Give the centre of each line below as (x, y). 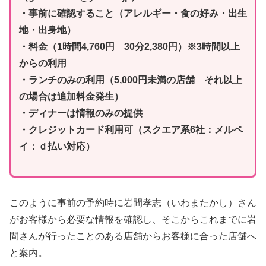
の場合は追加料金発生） (71, 97)
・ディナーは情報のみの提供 (80, 113)
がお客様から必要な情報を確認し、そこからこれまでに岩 (133, 220)
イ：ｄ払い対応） (57, 147)
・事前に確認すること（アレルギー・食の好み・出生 (133, 14)
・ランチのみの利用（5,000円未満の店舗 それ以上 (130, 80)
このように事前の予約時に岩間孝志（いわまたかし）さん (133, 203)
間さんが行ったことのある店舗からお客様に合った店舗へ (133, 236)
